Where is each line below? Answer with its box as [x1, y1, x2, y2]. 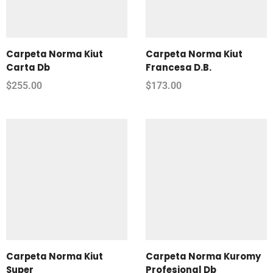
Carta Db [6, 60, 50, 74]
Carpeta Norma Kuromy [146, 249, 261, 263]
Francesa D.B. [146, 60, 211, 74]
